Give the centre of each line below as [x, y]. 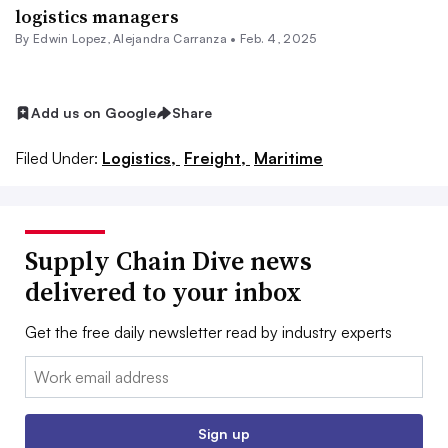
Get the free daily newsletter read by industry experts [208, 331]
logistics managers [97, 16]
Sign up [224, 433]
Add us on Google [93, 112]
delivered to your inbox [163, 291]
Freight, [217, 157]
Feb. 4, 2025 [278, 38]
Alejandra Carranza [170, 38]
